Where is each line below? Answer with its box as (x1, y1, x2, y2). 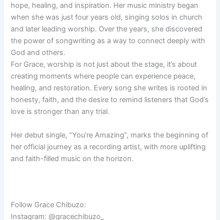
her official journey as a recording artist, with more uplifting (11, 142, 206, 151)
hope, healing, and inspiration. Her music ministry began (11, 1, 199, 10)
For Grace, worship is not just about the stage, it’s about (11, 60, 197, 69)
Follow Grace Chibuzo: (11, 200, 86, 210)
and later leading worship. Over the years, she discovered (11, 25, 203, 34)
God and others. (11, 48, 66, 57)
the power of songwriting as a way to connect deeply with (11, 36, 206, 46)
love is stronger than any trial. (11, 107, 110, 116)
